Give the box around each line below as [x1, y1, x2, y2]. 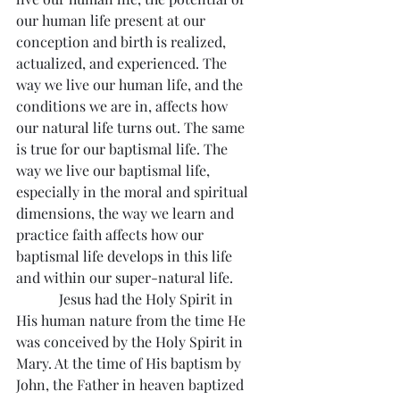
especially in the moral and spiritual [16, 181, 252, 201]
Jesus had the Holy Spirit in [16, 288, 237, 308]
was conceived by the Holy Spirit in [16, 331, 246, 351]
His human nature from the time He [16, 310, 249, 329]
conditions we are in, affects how [16, 96, 231, 115]
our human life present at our [16, 10, 209, 29]
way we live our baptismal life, [16, 160, 213, 179]
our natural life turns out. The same [16, 117, 248, 137]
